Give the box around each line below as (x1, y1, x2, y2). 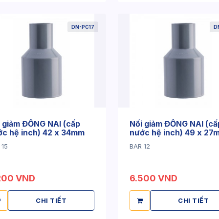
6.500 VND (130, 173, 177, 183)
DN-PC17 (71, 24, 94, 30)
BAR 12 (130, 142, 150, 150)
